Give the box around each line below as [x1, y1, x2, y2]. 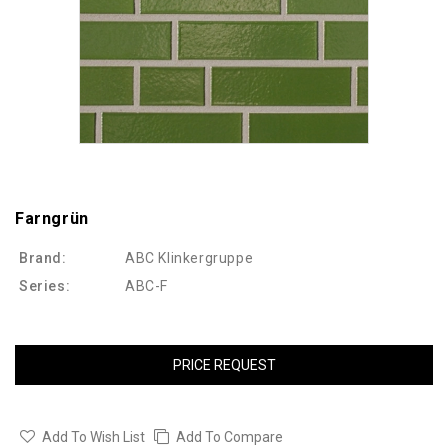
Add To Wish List [42, 429, 145, 446]
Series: [19, 278, 71, 295]
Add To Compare [176, 429, 283, 446]
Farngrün [15, 209, 89, 229]
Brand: [19, 250, 67, 267]
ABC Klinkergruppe [125, 250, 254, 267]
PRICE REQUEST [172, 357, 276, 374]
